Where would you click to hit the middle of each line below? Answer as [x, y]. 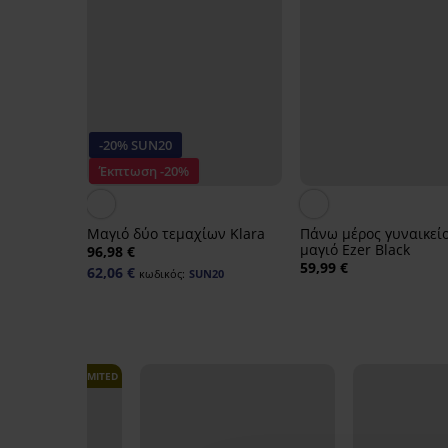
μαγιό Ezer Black [354, 250]
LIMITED [97, 376]
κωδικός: [162, 274]
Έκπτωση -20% [144, 171]
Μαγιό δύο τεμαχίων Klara [176, 234]
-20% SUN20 [135, 145]
